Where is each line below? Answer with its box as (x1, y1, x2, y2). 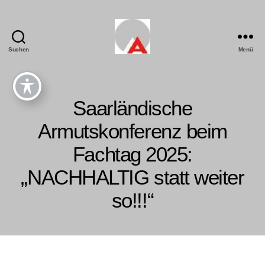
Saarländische (73, 96, 192, 119)
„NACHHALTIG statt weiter (21, 165, 244, 189)
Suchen (8, 46, 30, 53)
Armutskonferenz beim (38, 119, 227, 143)
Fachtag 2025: (72, 142, 193, 166)
